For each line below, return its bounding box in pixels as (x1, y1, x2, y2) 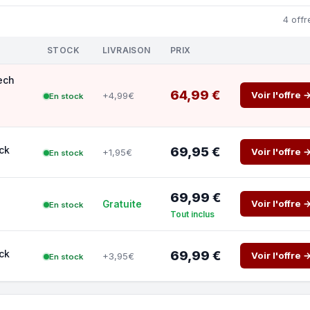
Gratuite (102, 199, 142, 210)
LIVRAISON (102, 45, 151, 55)
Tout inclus (170, 209, 215, 219)
